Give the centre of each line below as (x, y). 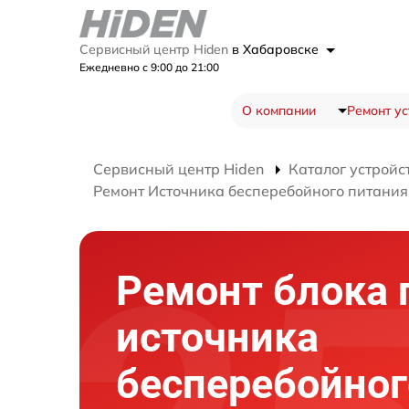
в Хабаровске (277, 49)
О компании (278, 110)
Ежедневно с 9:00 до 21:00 (149, 67)
